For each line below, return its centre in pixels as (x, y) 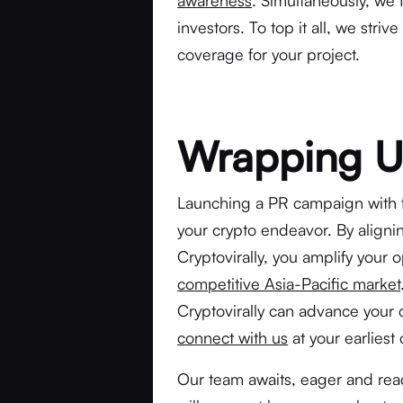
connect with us (233, 337)
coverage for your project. (269, 54)
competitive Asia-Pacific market (289, 283)
